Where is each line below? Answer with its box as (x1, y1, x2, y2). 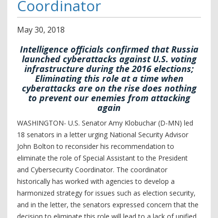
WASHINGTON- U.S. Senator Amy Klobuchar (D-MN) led (17, 118, 193, 127)
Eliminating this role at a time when (35, 73, 183, 84)
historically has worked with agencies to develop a (17, 177, 175, 186)
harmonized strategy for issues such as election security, (17, 188, 196, 198)
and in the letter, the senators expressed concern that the (17, 200, 199, 209)
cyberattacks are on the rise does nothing (21, 82, 197, 94)
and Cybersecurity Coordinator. (17, 165, 114, 174)
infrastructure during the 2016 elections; (24, 63, 194, 74)
